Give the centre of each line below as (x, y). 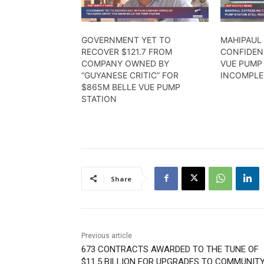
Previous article (107, 235)
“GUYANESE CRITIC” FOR (130, 75)
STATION (99, 98)
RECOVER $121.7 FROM (127, 51)
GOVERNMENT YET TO (126, 39)
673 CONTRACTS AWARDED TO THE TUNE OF (170, 249)
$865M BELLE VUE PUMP (131, 87)
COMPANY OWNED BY (125, 63)
